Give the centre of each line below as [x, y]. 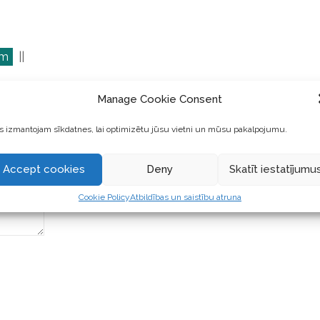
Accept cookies [44, 169]
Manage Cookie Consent [160, 99]
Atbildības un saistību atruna [185, 197]
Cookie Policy [104, 197]
